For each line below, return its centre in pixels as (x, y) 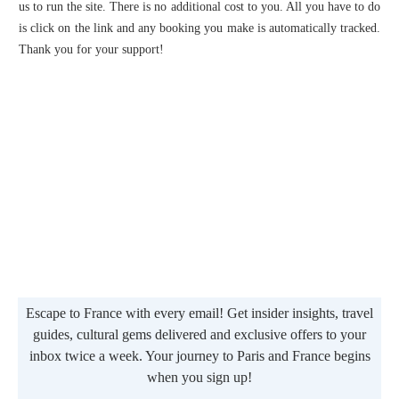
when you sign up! (199, 377)
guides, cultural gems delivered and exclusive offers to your (199, 334)
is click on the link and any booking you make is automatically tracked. (199, 28)
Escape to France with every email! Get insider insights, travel (199, 313)
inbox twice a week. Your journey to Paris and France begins (199, 355)
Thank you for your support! (91, 49)
